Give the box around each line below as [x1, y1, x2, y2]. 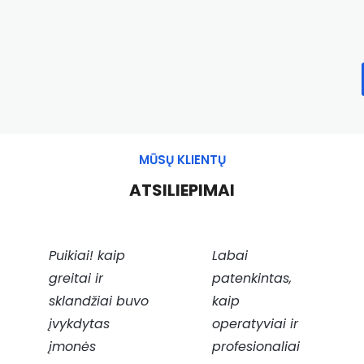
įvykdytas [49, 314, 110, 333]
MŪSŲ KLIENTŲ [138, 150, 226, 168]
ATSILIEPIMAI [129, 178, 235, 201]
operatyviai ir [212, 314, 299, 333]
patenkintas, [212, 268, 292, 288]
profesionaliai [212, 336, 301, 356]
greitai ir [49, 268, 104, 288]
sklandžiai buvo [49, 291, 149, 310]
